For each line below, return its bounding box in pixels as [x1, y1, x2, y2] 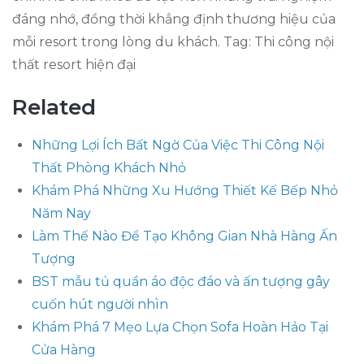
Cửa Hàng [32, 341, 96, 357]
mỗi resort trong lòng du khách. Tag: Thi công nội [12, 33, 334, 50]
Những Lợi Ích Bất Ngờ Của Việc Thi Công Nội [32, 136, 324, 153]
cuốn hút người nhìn [32, 296, 168, 312]
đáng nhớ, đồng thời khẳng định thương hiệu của [12, 11, 336, 27]
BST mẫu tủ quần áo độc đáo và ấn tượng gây [32, 273, 330, 289]
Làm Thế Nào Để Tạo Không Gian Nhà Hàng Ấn [32, 227, 337, 244]
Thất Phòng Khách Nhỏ [32, 159, 186, 175]
